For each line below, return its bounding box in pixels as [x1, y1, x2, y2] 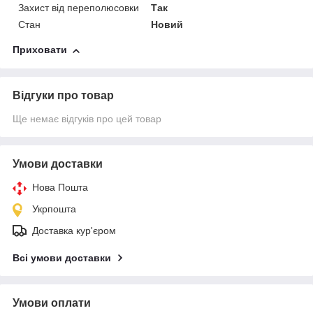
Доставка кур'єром [32, 225, 116, 237]
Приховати [13, 44, 67, 56]
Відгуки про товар [13, 89, 114, 102]
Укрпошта [32, 203, 76, 215]
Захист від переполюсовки [18, 2, 139, 14]
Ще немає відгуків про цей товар [13, 113, 161, 125]
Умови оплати [13, 297, 91, 310]
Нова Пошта [32, 182, 88, 194]
